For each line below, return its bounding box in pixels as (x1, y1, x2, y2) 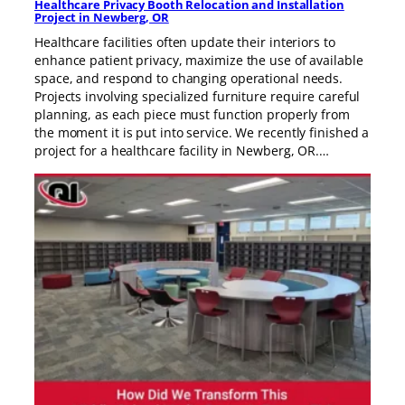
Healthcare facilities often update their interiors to (34, 33, 335, 51)
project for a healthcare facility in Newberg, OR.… (34, 141, 329, 159)
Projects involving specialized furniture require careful (34, 87, 361, 105)
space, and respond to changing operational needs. (34, 69, 344, 87)
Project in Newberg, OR (34, 8, 169, 25)
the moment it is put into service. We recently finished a (34, 123, 370, 141)
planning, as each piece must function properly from (34, 105, 350, 123)
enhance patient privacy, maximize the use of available (34, 51, 363, 69)
